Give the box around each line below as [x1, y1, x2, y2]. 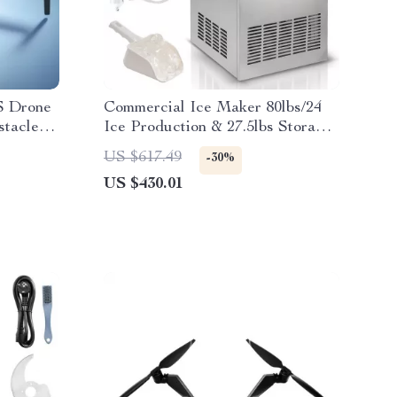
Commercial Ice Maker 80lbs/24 [104, 100, 322, 116]
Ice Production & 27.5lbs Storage [104, 120, 332, 136]
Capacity [104, 139, 165, 155]
